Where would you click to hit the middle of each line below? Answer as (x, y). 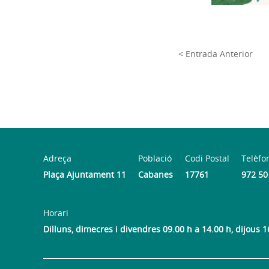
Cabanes (156, 174)
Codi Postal (207, 158)
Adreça (57, 158)
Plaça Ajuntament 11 (85, 174)
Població (155, 158)
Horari (56, 213)
